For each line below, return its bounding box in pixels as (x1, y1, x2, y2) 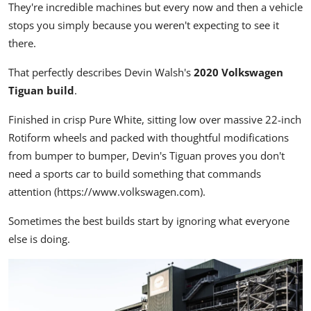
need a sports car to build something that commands (8, 167, 261, 181)
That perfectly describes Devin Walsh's (8, 65, 194, 80)
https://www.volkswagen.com (57, 185, 200, 199)
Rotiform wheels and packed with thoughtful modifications (8, 131, 289, 145)
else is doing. (8, 232, 70, 246)
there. (8, 36, 36, 51)
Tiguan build (8, 83, 74, 98)
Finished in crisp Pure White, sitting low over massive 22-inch (8, 112, 301, 127)
